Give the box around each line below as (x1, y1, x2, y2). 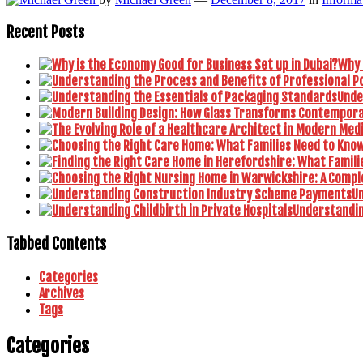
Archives (39, 284, 84, 301)
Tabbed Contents (6, 233, 106, 254)
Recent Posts (6, 22, 84, 42)
